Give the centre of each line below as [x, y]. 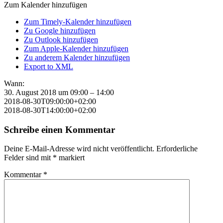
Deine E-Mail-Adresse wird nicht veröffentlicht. [79, 149]
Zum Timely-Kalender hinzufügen [78, 21]
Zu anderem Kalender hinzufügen [77, 57]
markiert [71, 158]
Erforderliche [177, 149]
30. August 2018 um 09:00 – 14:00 [59, 92]
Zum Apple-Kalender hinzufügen [76, 48]
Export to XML [49, 66]
